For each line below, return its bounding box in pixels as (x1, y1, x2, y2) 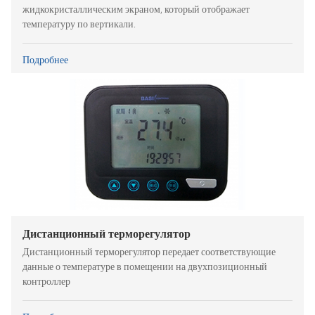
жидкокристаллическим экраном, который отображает (22, 3, 250, 15)
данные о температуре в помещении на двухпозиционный (22, 261, 267, 274)
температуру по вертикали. (22, 18, 136, 30)
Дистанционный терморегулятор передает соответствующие (22, 246, 276, 259)
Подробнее (22, 53, 68, 65)
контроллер (22, 276, 70, 288)
